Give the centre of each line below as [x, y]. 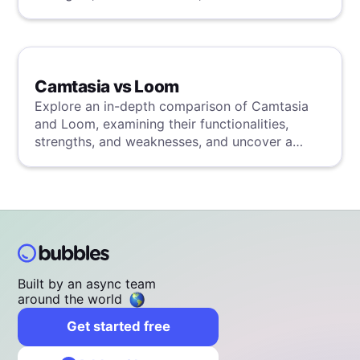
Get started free [118, 327]
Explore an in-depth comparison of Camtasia [172, 106]
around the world [70, 299]
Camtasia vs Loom [107, 86]
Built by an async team [87, 283]
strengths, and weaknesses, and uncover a [164, 141]
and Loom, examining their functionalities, [162, 123]
